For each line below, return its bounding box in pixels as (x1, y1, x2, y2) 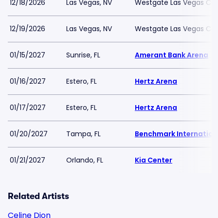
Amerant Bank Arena (135, 50, 208, 60)
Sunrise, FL (66, 50, 100, 60)
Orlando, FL (66, 155, 103, 165)
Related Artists (8, 191, 69, 201)
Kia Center (135, 155, 172, 165)
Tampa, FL (66, 129, 101, 139)
